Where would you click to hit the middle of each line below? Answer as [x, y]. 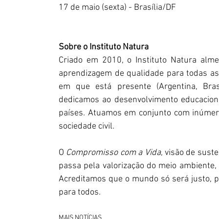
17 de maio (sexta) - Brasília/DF [117, 8]
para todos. [80, 192]
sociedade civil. [87, 126]
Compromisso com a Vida [113, 153]
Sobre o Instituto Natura [104, 47]
